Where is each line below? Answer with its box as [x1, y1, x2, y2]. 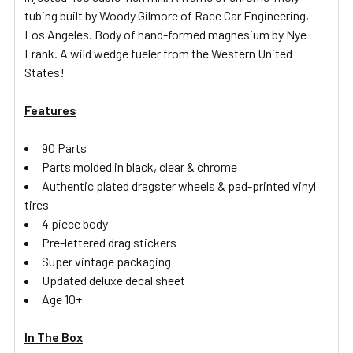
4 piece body [42, 215, 108, 231]
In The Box [24, 329, 83, 344]
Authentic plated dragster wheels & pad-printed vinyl [42, 177, 316, 193]
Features [24, 102, 76, 117]
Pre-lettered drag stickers [42, 234, 176, 250]
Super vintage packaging [42, 253, 171, 269]
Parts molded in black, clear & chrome [42, 158, 237, 174]
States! [24, 64, 65, 80]
